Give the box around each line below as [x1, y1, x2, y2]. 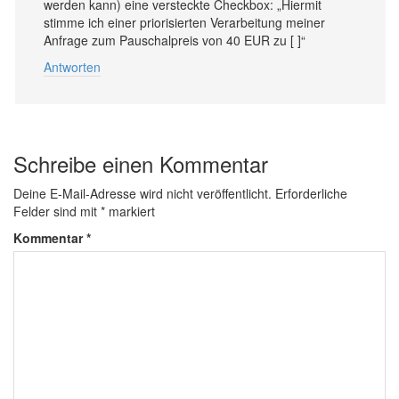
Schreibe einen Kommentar [13, 148, 268, 179]
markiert [105, 202, 155, 220]
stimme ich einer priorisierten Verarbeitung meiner [44, 13, 325, 31]
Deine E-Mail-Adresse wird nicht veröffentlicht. [13, 184, 272, 202]
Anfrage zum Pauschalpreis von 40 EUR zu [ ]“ [44, 31, 305, 49]
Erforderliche [275, 184, 347, 202]
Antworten [44, 58, 101, 76]
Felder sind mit [13, 202, 101, 220]
